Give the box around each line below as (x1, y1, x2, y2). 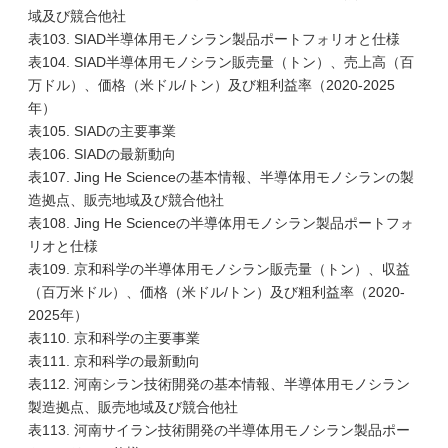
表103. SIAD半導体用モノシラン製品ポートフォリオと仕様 (28, 31, 400, 47)
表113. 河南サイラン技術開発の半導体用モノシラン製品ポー (28, 422, 410, 438)
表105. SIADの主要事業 (28, 123, 176, 139)
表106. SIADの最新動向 (28, 146, 176, 162)
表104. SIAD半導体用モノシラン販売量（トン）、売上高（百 (28, 54, 414, 70)
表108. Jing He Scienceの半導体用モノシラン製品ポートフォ (28, 215, 414, 231)
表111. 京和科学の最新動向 (28, 353, 200, 369)
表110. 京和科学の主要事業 (28, 330, 200, 346)
